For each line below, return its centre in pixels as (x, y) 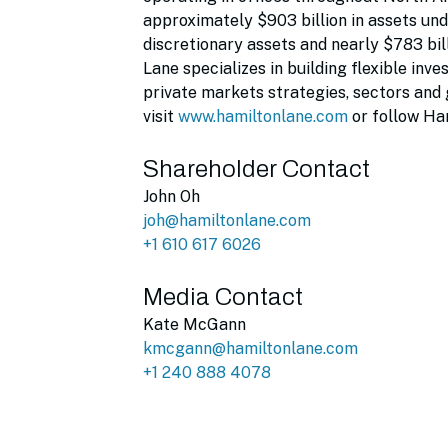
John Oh (171, 196)
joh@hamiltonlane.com (227, 220)
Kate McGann (194, 324)
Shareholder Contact (256, 169)
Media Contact (223, 297)
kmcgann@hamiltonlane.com (250, 348)
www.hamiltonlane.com (263, 116)
